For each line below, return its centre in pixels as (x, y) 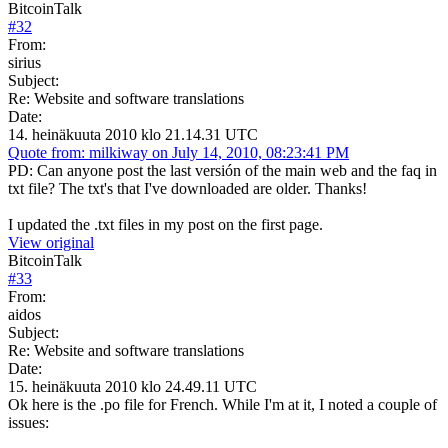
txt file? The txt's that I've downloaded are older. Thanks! (187, 188)
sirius (24, 62)
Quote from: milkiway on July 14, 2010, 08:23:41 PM (178, 152)
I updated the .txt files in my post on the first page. (165, 224)
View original (51, 242)
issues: (28, 422)
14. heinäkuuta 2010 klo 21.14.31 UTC (133, 134)
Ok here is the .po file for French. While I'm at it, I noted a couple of (222, 404)
